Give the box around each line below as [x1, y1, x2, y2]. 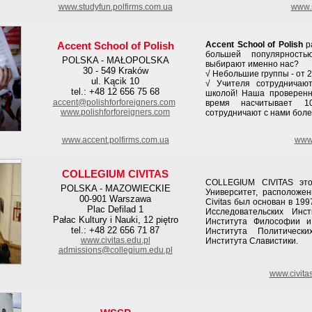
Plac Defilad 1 [87, 204, 143, 214]
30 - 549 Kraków [82, 65, 148, 76]
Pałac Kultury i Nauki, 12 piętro [52, 214, 178, 225]
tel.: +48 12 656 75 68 [71, 86, 159, 97]
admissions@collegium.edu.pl [58, 245, 173, 255]
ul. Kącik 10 [91, 76, 139, 86]
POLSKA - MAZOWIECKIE [60, 183, 171, 194]
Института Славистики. [205, 236, 298, 246]
